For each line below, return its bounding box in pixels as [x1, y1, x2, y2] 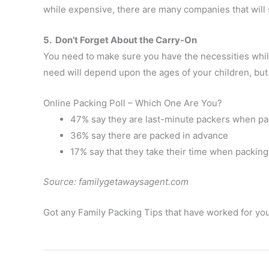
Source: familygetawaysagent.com [43, 175, 189, 187]
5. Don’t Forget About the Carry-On [43, 34, 197, 46]
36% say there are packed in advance [70, 130, 228, 142]
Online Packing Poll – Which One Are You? [43, 97, 222, 109]
